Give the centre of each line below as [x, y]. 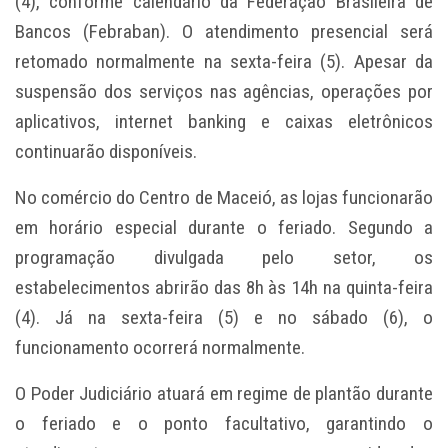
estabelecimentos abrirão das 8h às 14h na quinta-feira [224, 288]
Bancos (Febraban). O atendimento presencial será [224, 32]
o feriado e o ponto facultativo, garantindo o [224, 424]
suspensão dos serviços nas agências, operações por [224, 92]
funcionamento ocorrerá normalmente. [160, 348]
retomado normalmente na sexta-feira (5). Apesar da [224, 62]
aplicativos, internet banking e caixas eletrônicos [224, 122]
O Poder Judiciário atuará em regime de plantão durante [224, 394]
